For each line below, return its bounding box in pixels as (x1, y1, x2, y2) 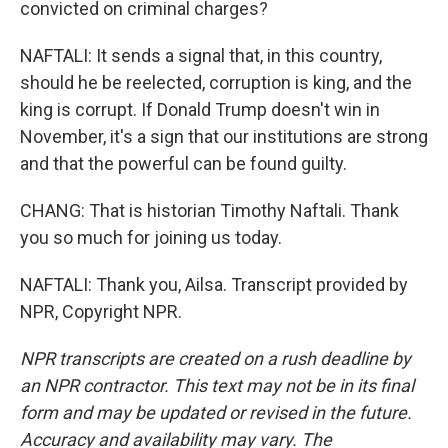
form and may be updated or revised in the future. (20, 402, 412, 423)
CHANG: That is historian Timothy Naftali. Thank (20, 200, 399, 221)
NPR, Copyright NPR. (20, 301, 182, 322)
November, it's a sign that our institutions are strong (20, 126, 428, 147)
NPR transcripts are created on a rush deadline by (20, 348, 411, 369)
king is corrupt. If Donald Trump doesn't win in (20, 99, 380, 120)
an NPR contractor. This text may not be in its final (20, 375, 414, 396)
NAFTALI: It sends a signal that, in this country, (20, 45, 382, 66)
